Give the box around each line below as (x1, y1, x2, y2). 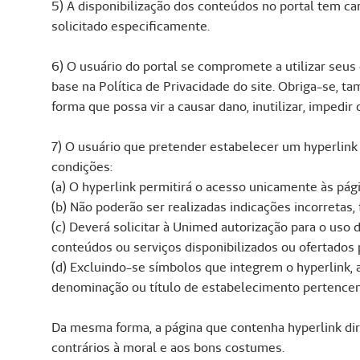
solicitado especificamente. (51, 18, 210, 35)
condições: (51, 158, 112, 176)
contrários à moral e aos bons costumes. (51, 339, 284, 357)
